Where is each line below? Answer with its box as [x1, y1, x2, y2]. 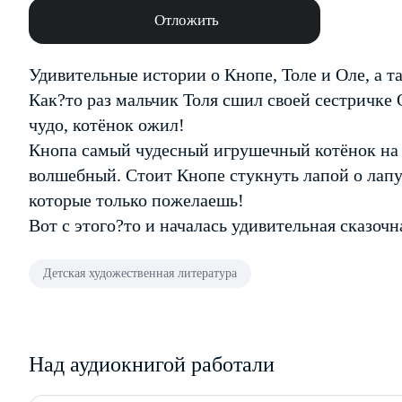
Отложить [153, 12, 219, 29]
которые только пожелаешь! [29, 190, 244, 210]
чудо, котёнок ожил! [29, 115, 185, 135]
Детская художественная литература [43, 267, 237, 280]
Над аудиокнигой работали [29, 353, 275, 376]
